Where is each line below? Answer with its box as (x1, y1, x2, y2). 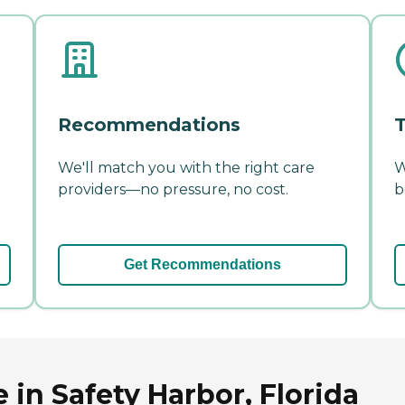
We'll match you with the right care (58, 158, 315, 176)
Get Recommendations (124, 256, 281, 272)
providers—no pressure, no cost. (58, 180, 288, 198)
